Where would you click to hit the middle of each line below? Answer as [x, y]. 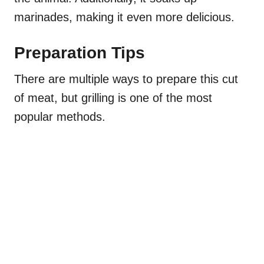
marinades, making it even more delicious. [124, 17]
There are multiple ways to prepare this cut [126, 79]
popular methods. [60, 116]
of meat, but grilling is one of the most [113, 98]
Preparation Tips [80, 52]
